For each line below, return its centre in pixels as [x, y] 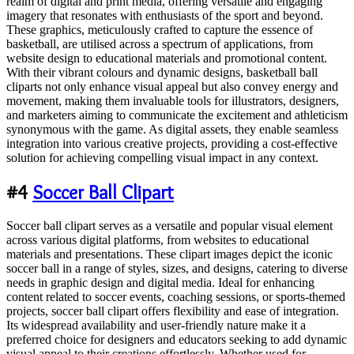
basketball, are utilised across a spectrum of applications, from [160, 43]
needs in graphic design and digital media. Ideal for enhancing [160, 283]
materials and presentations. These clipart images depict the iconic [169, 254]
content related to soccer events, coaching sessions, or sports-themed [176, 297]
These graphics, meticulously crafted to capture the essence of [160, 29]
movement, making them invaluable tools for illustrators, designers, [173, 100]
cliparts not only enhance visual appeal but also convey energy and [172, 86]
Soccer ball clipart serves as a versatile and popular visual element [169, 226]
